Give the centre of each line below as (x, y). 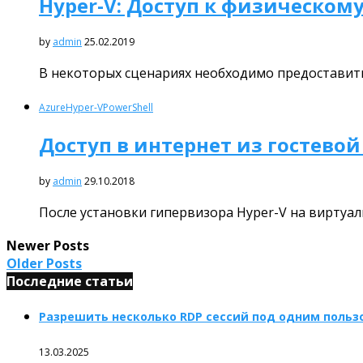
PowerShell (128, 107)
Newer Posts (48, 245)
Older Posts (44, 263)
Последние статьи (70, 281)
